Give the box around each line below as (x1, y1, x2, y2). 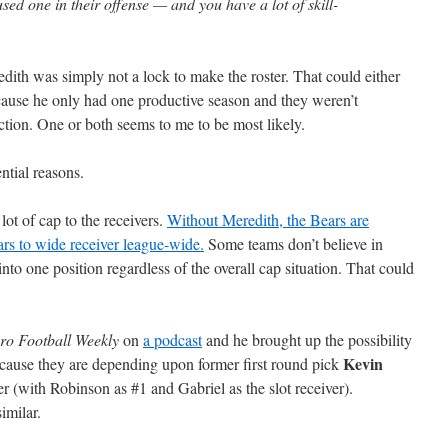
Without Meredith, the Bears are (167, 209, 369, 230)
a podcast (143, 329, 202, 350)
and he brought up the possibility (202, 329, 412, 350)
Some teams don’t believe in (204, 233, 383, 254)
